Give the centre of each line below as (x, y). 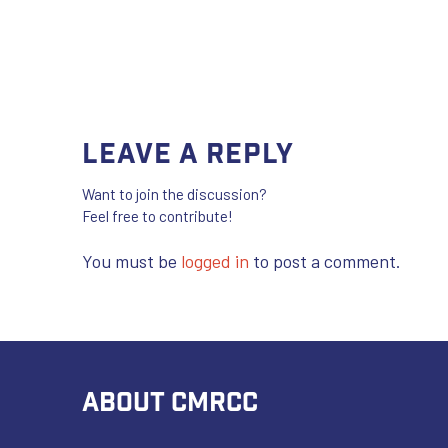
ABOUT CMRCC (170, 400)
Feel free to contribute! (157, 215)
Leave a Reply (188, 151)
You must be (131, 260)
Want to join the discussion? (174, 193)
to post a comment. (325, 260)
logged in (215, 260)
